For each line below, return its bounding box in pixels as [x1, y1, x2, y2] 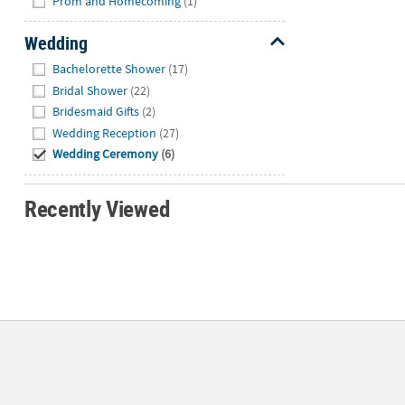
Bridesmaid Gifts [52, 103, 140, 120]
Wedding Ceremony [52, 146, 159, 163]
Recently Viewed [24, 193, 170, 223]
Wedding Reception [52, 124, 157, 141]
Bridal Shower [52, 81, 128, 99]
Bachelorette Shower [52, 61, 166, 78]
